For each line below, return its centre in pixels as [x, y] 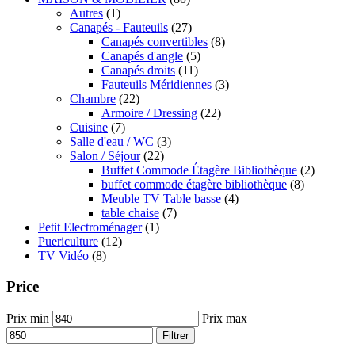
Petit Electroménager [90, 227]
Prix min [28, 318]
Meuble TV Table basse [161, 199]
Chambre [93, 99]
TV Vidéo [63, 256]
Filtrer [176, 335]
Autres [86, 13]
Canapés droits [138, 71]
